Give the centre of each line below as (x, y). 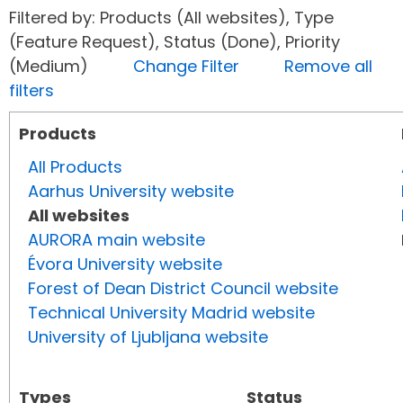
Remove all (328, 67)
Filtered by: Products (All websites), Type (171, 18)
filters (31, 91)
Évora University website (125, 264)
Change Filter (186, 67)
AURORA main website (116, 240)
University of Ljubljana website (148, 337)
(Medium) (71, 67)
